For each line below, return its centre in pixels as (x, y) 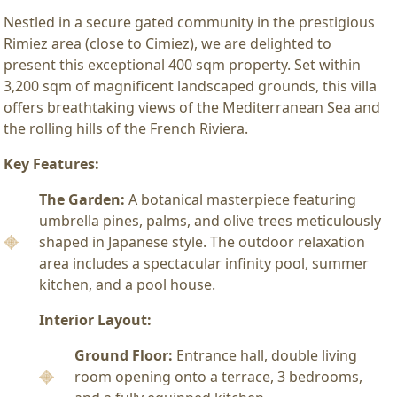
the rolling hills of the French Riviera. (126, 128)
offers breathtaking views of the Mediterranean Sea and (192, 107)
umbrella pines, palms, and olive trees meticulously (210, 220)
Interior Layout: (95, 319)
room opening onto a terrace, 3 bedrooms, (218, 376)
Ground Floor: (124, 355)
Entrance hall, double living (265, 355)
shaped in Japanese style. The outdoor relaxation (202, 241)
